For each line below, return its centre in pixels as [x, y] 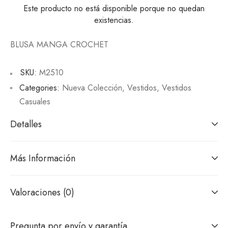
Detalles [26, 124]
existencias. [114, 20]
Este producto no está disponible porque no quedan [114, 9]
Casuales [35, 102]
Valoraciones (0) [42, 193]
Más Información [43, 159]
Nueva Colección [92, 88]
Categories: [39, 88]
